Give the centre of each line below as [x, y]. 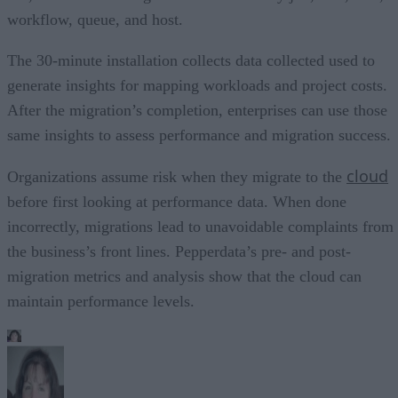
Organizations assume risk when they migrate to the [177, 176]
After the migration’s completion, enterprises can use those [197, 110]
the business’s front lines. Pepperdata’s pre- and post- [179, 251]
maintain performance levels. [101, 301]
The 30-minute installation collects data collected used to [191, 60]
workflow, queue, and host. [95, 19]
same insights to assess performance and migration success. [199, 135]
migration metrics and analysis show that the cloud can [184, 276]
